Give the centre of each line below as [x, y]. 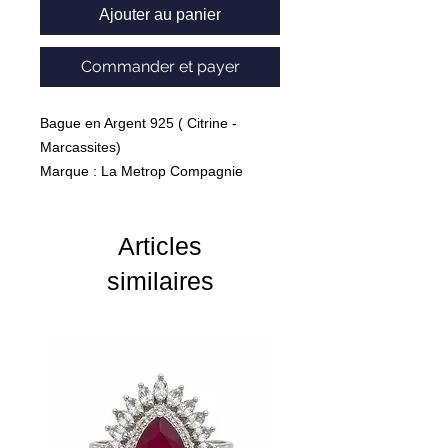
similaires [160, 280]
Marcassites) [80, 146]
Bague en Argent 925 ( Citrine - [138, 122]
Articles [160, 245]
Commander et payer [160, 66]
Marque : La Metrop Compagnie [141, 170]
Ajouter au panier [160, 14]
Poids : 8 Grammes [101, 194]
